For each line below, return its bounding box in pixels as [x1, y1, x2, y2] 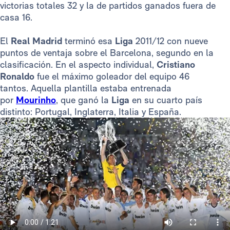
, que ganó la [56, 94, 111, 106]
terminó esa [62, 35, 115, 47]
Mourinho [16, 94, 56, 106]
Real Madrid [11, 35, 62, 47]
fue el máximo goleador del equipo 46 [34, 71, 189, 82]
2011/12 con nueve [133, 35, 208, 47]
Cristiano [157, 59, 195, 70]
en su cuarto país [132, 94, 202, 106]
